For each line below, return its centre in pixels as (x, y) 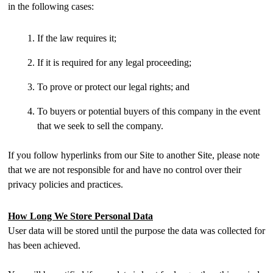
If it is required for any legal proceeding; (114, 62)
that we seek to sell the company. (100, 126)
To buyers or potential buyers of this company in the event (149, 111)
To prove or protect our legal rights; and (113, 87)
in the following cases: (51, 6)
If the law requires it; (77, 38)
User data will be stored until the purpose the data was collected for (136, 231)
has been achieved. (44, 245)
